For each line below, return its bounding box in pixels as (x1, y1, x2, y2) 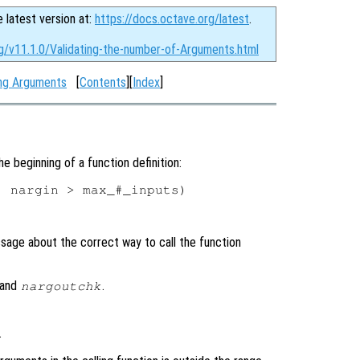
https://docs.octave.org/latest (95, 11, 249, 27)
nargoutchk (20, 279, 101, 292)
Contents (80, 75, 126, 90)
